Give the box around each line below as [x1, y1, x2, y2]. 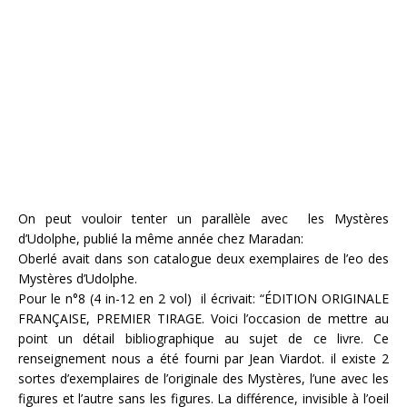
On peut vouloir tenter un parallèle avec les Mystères [18, 210, 389, 227]
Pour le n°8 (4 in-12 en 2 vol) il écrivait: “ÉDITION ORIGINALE [18, 290, 389, 307]
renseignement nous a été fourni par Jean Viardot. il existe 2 [18, 350, 389, 367]
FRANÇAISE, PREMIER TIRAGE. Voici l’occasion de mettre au [18, 310, 389, 327]
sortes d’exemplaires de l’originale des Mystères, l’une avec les [18, 370, 389, 387]
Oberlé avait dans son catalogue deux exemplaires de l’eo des [18, 250, 389, 267]
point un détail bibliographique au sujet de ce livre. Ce [18, 330, 389, 347]
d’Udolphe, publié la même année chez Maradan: [18, 230, 303, 247]
